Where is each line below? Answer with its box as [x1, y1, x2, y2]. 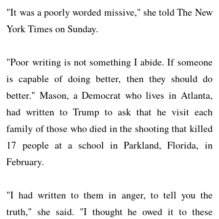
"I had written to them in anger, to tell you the [6, 188, 213, 202]
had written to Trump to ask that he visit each [6, 105, 213, 119]
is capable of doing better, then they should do [6, 72, 213, 86]
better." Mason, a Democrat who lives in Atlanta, [6, 88, 213, 102]
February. [6, 155, 44, 169]
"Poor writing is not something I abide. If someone [6, 55, 213, 69]
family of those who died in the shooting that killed [6, 122, 213, 135]
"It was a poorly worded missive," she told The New [6, 5, 213, 19]
